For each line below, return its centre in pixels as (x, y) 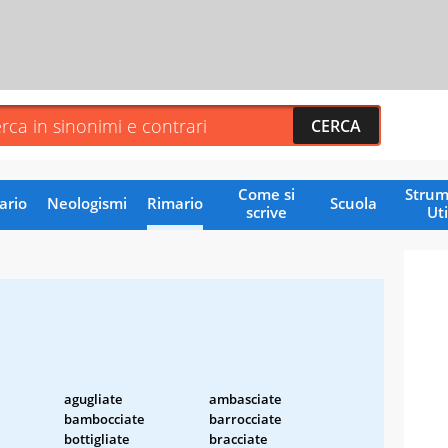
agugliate (93, 398)
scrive (266, 211)
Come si (266, 193)
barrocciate (245, 418)
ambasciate (245, 398)
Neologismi (86, 202)
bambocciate (104, 418)
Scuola (353, 202)
